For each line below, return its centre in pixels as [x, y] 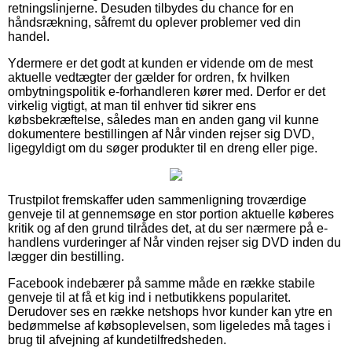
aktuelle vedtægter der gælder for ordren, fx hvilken [149, 78]
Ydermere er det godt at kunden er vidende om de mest [160, 64]
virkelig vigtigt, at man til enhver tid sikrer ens [132, 106]
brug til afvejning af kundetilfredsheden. [117, 340]
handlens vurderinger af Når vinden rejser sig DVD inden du [174, 243]
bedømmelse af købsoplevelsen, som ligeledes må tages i [169, 326]
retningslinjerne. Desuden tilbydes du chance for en [151, 9]
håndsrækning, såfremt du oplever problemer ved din [154, 23]
